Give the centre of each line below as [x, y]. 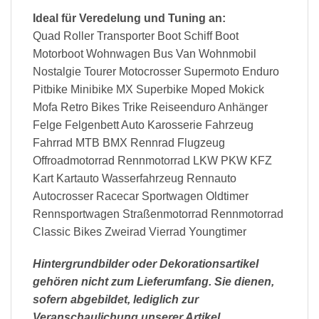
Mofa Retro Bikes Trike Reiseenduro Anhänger [150, 107]
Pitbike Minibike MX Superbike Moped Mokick [148, 89]
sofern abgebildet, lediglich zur [116, 300]
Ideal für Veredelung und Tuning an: [129, 18]
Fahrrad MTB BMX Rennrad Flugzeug [129, 142]
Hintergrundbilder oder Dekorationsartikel [146, 264]
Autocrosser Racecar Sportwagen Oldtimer [141, 196]
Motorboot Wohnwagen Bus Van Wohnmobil [145, 53]
